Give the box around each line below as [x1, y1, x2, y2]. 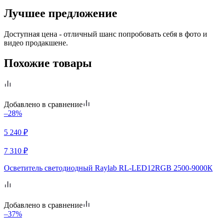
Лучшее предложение [4, 6, 117, 20]
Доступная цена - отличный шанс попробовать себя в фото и [4, 29, 207, 38]
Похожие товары [4, 57, 92, 70]
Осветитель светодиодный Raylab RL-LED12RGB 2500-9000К [4, 164, 213, 173]
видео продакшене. [4, 38, 68, 47]
